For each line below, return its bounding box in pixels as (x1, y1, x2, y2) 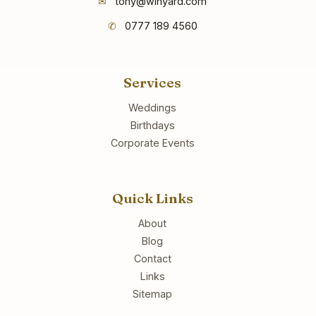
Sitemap (133, 288, 172, 300)
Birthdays (130, 119, 175, 131)
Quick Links (111, 190, 193, 207)
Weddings (128, 101, 176, 114)
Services (123, 73, 181, 91)
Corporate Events (110, 136, 195, 149)
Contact (133, 253, 171, 265)
